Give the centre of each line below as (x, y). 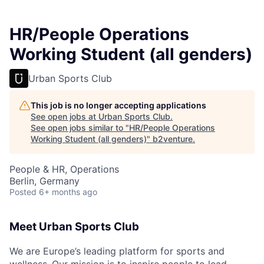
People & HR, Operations (64, 169)
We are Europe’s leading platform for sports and (117, 251)
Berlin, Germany (44, 181)
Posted (23, 192)
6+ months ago (68, 192)
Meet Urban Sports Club (74, 227)
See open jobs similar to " (80, 128)
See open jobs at (65, 116)
